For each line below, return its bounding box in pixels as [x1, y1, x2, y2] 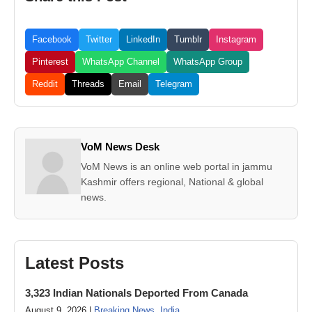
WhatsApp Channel [82, 56, 159, 67]
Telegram [155, 79, 192, 89]
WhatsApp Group [173, 56, 242, 67]
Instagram [216, 34, 256, 45]
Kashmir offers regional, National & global [81, 176, 263, 187]
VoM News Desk [81, 141, 159, 153]
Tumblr [174, 34, 202, 45]
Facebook [32, 34, 72, 45]
